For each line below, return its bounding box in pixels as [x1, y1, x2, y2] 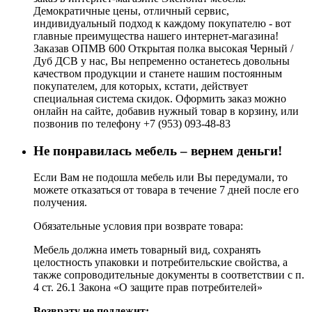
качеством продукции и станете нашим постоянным [33, 67, 282, 79]
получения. [33, 196, 87, 209]
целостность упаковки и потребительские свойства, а [33, 256, 288, 269]
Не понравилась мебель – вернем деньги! [33, 143, 282, 158]
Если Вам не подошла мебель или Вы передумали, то [33, 171, 288, 184]
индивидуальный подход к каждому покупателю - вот [33, 17, 291, 29]
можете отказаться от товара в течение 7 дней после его [33, 184, 299, 196]
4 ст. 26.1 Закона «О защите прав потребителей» [33, 281, 263, 294]
